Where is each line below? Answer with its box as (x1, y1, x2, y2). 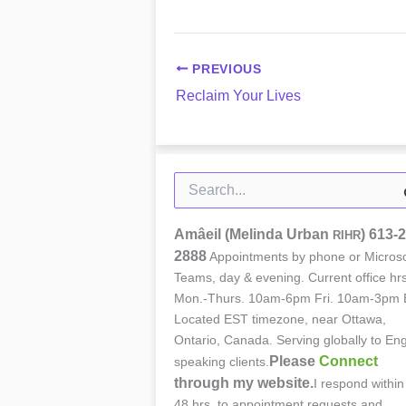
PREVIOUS (188, 62, 262, 76)
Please (269, 353, 319, 370)
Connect (319, 353, 378, 370)
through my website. (174, 375, 314, 391)
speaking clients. (174, 354, 269, 370)
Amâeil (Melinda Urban (174, 227, 333, 243)
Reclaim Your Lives (176, 87, 301, 103)
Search (173, 172, 214, 188)
